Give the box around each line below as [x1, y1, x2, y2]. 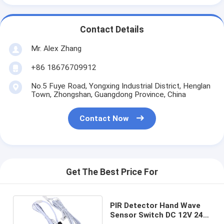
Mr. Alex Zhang [30, 43, 81, 53]
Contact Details [80, 24, 144, 35]
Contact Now [79, 114, 129, 123]
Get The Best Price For [66, 167, 158, 177]
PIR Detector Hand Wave [110, 200, 201, 210]
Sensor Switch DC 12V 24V [110, 210, 208, 219]
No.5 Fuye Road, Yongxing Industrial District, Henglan [30, 81, 210, 90]
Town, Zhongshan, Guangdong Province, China [30, 89, 186, 99]
